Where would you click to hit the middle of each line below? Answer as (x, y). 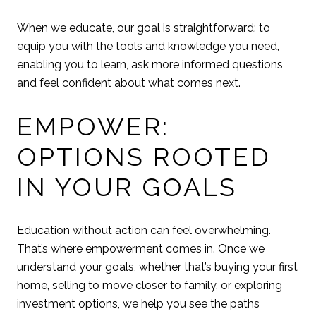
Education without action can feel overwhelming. (144, 230)
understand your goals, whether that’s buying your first (157, 267)
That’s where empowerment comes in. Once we (141, 248)
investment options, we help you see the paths (138, 303)
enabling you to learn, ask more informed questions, (151, 65)
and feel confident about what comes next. (129, 83)
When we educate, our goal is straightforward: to (144, 28)
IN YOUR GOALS (127, 187)
